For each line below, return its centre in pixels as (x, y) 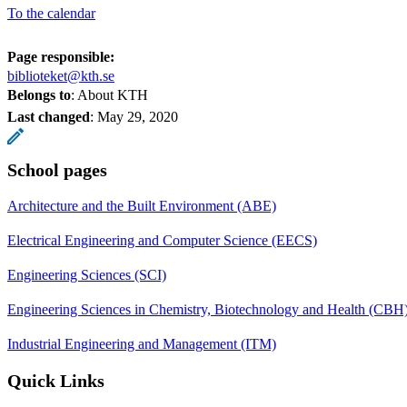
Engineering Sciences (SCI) (87, 274)
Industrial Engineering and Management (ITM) (142, 343)
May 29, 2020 (138, 116)
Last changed (49, 116)
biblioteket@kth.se (61, 75)
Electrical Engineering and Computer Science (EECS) (162, 240)
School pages (57, 169)
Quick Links (56, 380)
